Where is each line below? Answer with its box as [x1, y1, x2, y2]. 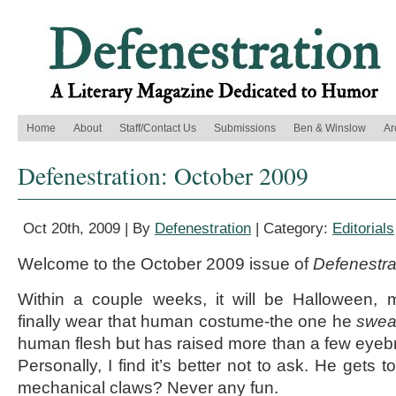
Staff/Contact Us [119, 122, 196, 134]
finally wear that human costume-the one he [18, 312, 357, 331]
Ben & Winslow [293, 122, 366, 134]
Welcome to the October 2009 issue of [18, 255, 313, 273]
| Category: [251, 220, 332, 237]
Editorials [332, 220, 394, 237]
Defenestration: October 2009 [18, 159, 308, 192]
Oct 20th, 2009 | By [23, 220, 155, 237]
